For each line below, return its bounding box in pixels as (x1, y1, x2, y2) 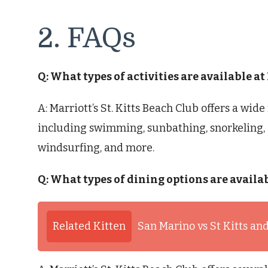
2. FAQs (38, 22, 136, 54)
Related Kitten (53, 220, 126, 233)
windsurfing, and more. (38, 141, 154, 155)
